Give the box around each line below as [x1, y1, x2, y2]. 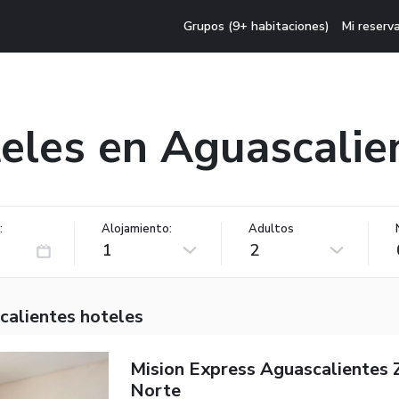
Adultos [248, 220, 294, 237]
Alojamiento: [102, 220, 172, 237]
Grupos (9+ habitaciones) [183, 17, 330, 35]
